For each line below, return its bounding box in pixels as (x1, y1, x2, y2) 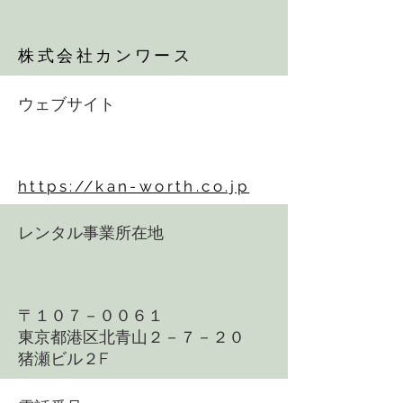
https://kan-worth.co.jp (18, 177, 250, 195)
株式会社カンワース (18, 46, 193, 65)
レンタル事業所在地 (18, 224, 164, 242)
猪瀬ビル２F (18, 349, 109, 368)
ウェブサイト (18, 95, 115, 113)
